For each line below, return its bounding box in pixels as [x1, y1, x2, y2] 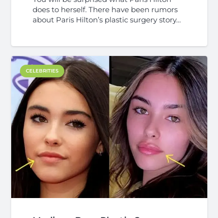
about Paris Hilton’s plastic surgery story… [32, 15, 181, 24]
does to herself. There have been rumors [32, 4, 178, 14]
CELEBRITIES [25, 68, 58, 74]
